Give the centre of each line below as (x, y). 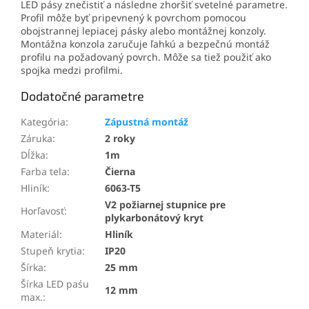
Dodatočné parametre (82, 96)
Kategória (43, 121)
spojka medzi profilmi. (72, 70)
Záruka (37, 138)
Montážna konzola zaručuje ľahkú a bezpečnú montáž (145, 43)
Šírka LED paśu (55, 283)
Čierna (120, 171)
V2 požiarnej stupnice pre (165, 204)
